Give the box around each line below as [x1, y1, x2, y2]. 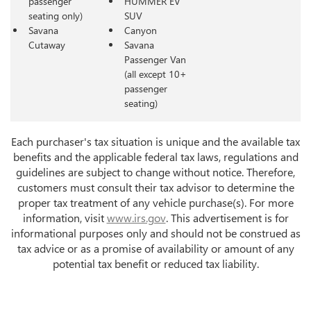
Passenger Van [124, 52, 186, 66]
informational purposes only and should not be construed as [10, 225, 301, 240]
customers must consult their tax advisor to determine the [17, 179, 294, 194]
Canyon [124, 23, 157, 37]
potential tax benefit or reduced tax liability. [52, 255, 259, 271]
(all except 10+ [124, 67, 187, 81]
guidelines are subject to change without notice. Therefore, [16, 164, 295, 179]
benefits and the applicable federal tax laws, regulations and [12, 149, 299, 164]
